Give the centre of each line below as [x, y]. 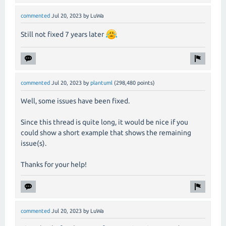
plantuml [101, 83]
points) [145, 83]
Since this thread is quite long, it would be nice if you [104, 122]
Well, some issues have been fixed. [75, 101]
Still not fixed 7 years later [63, 35]
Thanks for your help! [54, 164]
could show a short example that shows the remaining [106, 132]
